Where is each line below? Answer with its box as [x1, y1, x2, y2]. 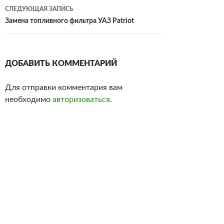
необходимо [5, 95, 52, 104]
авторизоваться [52, 95, 110, 104]
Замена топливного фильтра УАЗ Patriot [5, 17, 134, 25]
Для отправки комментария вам [5, 83, 122, 92]
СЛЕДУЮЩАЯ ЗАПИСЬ [5, 6, 73, 12]
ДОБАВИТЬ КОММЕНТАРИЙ [5, 59, 117, 68]
